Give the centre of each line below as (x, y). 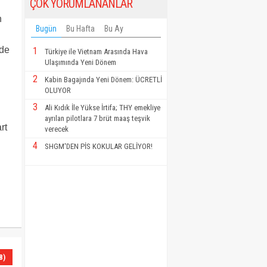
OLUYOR (58, 90)
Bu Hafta (80, 28)
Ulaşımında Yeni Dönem (80, 62)
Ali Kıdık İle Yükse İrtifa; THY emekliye (103, 107)
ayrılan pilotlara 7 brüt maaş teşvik (97, 118)
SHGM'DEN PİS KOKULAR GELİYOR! (99, 146)
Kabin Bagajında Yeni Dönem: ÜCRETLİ (103, 79)
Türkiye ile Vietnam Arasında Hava (96, 51)
